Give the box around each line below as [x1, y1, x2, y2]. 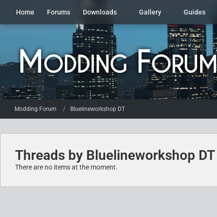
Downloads [83, 8, 117, 16]
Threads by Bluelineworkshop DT [15, 147, 215, 163]
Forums [47, 8, 70, 16]
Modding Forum [15, 105, 57, 112]
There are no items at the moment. [15, 163, 118, 171]
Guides [184, 8, 205, 16]
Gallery [139, 8, 161, 16]
